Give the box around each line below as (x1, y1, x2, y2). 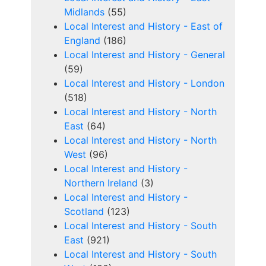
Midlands (64, 6, 104, 18)
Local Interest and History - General (64, 49, 225, 61)
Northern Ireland (64, 177, 138, 189)
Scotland (64, 205, 104, 218)
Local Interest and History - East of (64, 20, 223, 33)
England (64, 34, 100, 47)
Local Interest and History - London (64, 77, 224, 90)
